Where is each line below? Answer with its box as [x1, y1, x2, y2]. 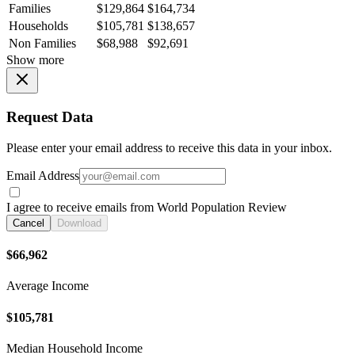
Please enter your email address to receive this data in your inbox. [6, 140, 332, 155]
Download [57, 216, 101, 229]
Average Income [6, 279, 89, 293]
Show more [6, 53, 64, 67]
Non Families [9, 36, 76, 51]
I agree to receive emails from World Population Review [6, 200, 287, 214]
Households [9, 19, 68, 33]
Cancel [13, 216, 44, 229]
